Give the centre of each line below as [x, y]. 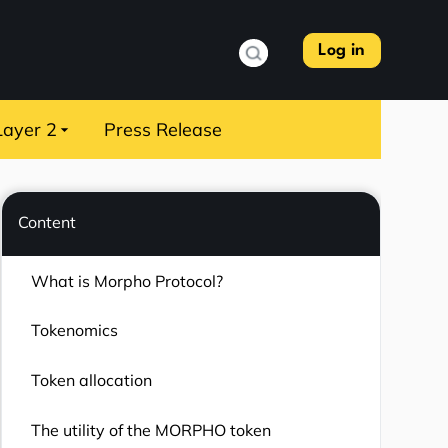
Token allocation [91, 379]
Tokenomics [74, 330]
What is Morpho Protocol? [126, 280]
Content [46, 222]
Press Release [163, 129]
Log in [342, 50]
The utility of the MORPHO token [150, 429]
